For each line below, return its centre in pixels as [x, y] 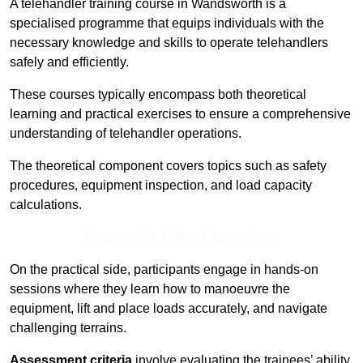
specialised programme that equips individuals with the [167, 23]
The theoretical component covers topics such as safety [168, 166]
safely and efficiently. [69, 62]
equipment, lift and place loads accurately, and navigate [169, 309]
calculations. [46, 205]
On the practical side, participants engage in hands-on [164, 270]
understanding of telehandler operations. [126, 134]
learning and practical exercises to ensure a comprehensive [180, 114]
